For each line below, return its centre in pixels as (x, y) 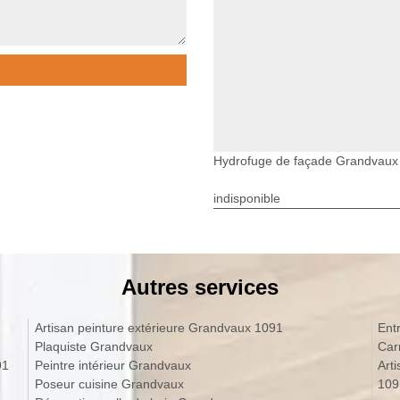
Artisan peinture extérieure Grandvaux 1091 (158, 327)
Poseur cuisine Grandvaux (109, 383)
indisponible (247, 198)
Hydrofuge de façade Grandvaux (306, 160)
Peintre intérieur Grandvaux (112, 365)
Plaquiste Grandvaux (93, 346)
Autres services (200, 287)
